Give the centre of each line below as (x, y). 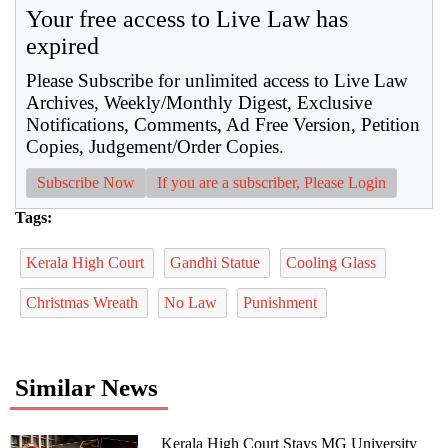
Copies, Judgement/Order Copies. (155, 146)
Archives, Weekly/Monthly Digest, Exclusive (199, 102)
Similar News (86, 387)
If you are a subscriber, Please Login (271, 182)
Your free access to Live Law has (187, 18)
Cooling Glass (333, 262)
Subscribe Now (86, 182)
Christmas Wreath (84, 302)
